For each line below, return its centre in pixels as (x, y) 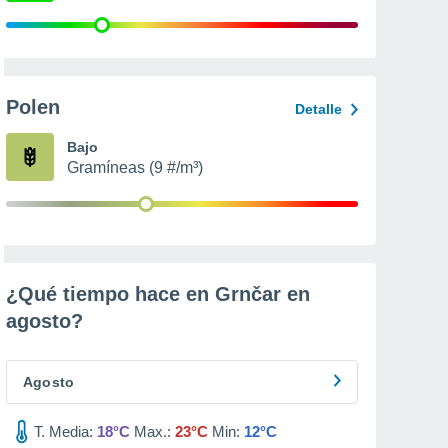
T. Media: (63, 431)
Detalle (318, 109)
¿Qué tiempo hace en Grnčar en (158, 294)
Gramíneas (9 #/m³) (135, 167)
